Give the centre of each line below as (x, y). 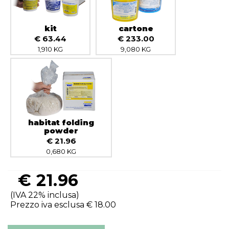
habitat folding (61, 122)
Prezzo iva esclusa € (52, 205)
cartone (136, 28)
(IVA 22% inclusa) (45, 195)
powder (61, 131)
